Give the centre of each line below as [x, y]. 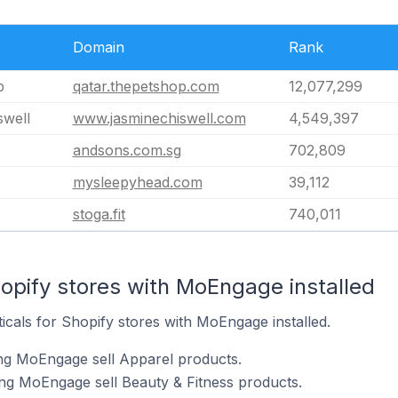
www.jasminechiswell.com [159, 118]
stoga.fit [99, 214]
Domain [98, 47]
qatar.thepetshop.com [146, 86]
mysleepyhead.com [137, 182]
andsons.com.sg [127, 150]
